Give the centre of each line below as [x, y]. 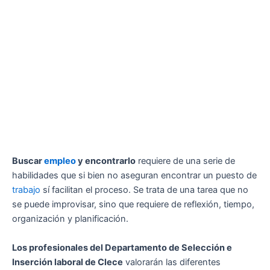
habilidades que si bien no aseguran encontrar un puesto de [134, 176]
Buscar [28, 161]
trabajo [26, 190]
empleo [60, 161]
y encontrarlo [106, 161]
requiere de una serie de [185, 161]
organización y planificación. [70, 219]
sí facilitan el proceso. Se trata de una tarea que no [144, 190]
